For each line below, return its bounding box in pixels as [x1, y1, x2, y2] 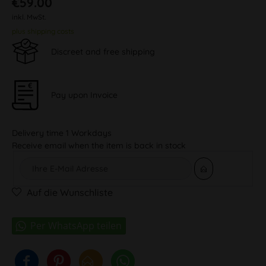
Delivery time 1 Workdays [12, 127, 112, 138]
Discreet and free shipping [51, 46, 155, 57]
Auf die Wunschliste [27, 186, 113, 198]
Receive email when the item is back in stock [12, 140, 186, 151]
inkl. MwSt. [12, 12, 46, 21]
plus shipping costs [12, 27, 74, 36]
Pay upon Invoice [51, 89, 118, 100]
